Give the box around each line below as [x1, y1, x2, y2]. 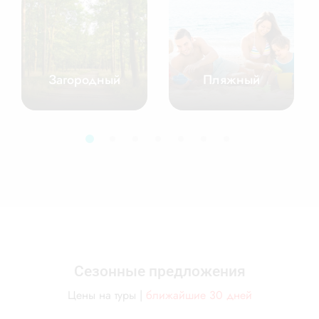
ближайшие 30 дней [142, 287, 252, 303]
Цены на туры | [67, 287, 142, 303]
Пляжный [202, 70, 260, 89]
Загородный [48, 70, 120, 89]
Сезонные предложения [73, 263, 246, 280]
